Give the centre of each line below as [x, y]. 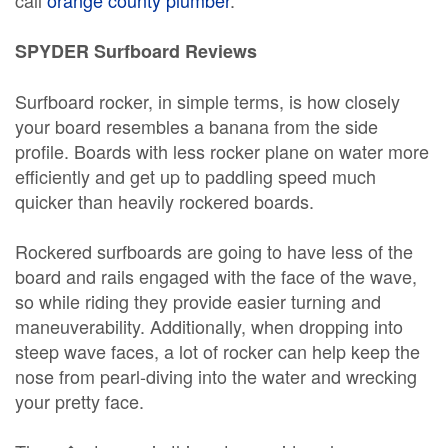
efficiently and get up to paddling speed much [195, 176]
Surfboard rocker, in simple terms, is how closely [207, 101]
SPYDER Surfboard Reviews [136, 51]
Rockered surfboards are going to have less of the [214, 251]
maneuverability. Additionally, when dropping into [209, 326]
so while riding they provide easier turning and [198, 301]
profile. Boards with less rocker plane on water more [222, 151]
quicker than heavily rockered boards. [164, 201]
